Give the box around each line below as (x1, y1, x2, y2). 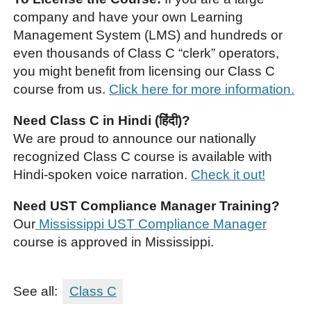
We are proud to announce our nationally (13, 131, 257, 146)
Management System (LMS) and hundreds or (13, 27, 283, 42)
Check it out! (191, 167, 266, 182)
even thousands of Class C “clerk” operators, (13, 45, 280, 60)
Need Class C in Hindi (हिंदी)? (13, 112, 191, 128)
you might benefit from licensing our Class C (13, 63, 276, 78)
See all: (13, 283, 62, 299)
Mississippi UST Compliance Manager (39, 216, 267, 231)
